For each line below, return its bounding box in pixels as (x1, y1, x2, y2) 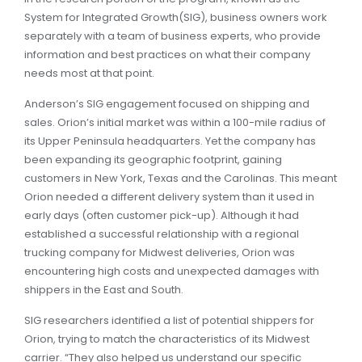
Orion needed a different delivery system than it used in (24, 189, 314, 204)
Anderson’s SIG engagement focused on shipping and (24, 96, 309, 112)
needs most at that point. (24, 65, 154, 81)
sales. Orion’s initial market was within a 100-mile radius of (24, 115, 326, 130)
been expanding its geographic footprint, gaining (24, 152, 282, 167)
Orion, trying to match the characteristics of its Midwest (24, 331, 309, 347)
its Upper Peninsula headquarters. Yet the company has (24, 133, 316, 149)
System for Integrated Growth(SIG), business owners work (24, 10, 327, 25)
